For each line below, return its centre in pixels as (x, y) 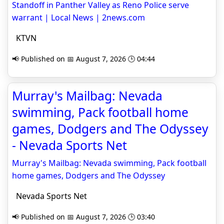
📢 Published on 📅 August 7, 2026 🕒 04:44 (83, 59)
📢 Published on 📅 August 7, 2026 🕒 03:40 (83, 217)
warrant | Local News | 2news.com (78, 18)
